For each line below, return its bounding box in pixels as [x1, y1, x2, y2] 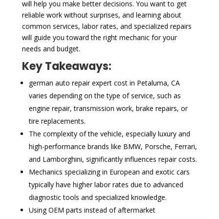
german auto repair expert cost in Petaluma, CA [28, 78, 180, 88]
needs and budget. [22, 44, 80, 53]
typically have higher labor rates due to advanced [28, 179, 183, 189]
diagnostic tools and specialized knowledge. [28, 192, 167, 202]
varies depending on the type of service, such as [28, 90, 181, 100]
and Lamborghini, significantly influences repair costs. [28, 154, 197, 164]
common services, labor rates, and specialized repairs [22, 21, 192, 31]
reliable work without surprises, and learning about [22, 10, 181, 20]
